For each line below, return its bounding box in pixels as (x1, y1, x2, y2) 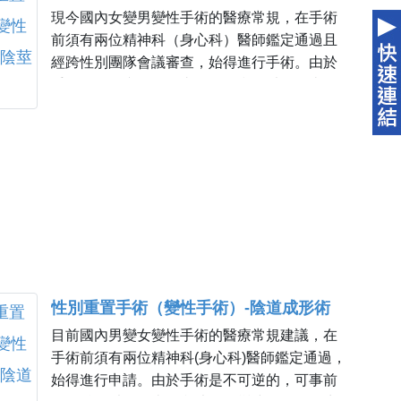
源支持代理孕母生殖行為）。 (51, 121, 238, 137)
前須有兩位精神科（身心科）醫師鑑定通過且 (51, 31, 338, 47)
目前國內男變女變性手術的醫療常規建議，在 (51, 327, 338, 343)
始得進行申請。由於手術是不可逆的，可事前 (51, 371, 338, 388)
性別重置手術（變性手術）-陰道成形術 (51, 298, 331, 317)
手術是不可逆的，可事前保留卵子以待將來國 (51, 76, 338, 92)
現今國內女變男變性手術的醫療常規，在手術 (51, 9, 338, 25)
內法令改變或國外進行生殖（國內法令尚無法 (51, 98, 338, 115)
